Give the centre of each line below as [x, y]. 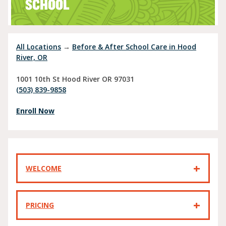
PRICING [40, 205]
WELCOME [44, 168]
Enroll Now [35, 111]
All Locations [39, 47]
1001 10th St [38, 79]
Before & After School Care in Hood [134, 47]
